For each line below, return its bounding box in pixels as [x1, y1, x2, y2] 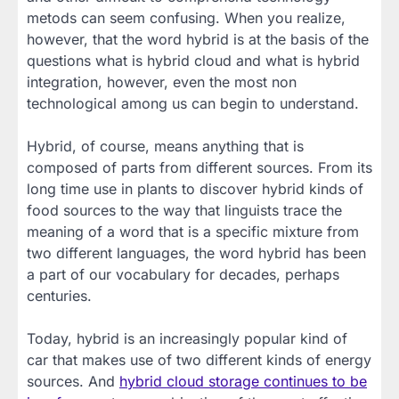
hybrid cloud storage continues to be [119, 372, 367, 391]
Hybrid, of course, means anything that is [27, 137, 304, 156]
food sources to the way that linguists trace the [27, 201, 342, 220]
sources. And [27, 372, 119, 391]
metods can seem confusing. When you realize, [27, 9, 346, 28]
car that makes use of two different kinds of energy [27, 351, 371, 370]
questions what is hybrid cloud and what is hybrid [27, 52, 360, 70]
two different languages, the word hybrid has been [27, 244, 366, 263]
